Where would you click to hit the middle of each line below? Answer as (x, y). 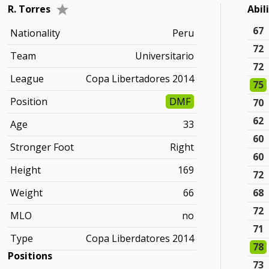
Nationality (35, 33)
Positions (30, 256)
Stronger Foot (42, 147)
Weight (27, 193)
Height (26, 170)
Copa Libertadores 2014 (140, 79)
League (27, 79)
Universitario (165, 56)
